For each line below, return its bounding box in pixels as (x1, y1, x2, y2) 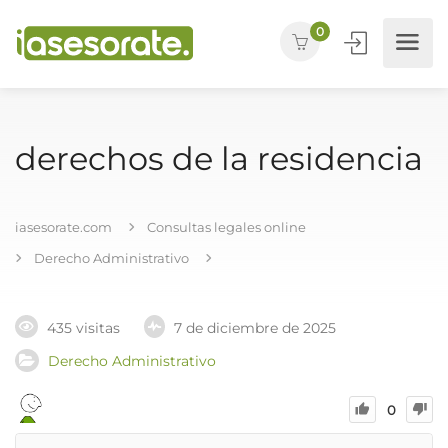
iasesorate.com (15, 219, 112, 235)
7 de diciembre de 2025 (174, 319, 336, 338)
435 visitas (47, 319, 120, 338)
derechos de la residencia (15, 139, 423, 178)
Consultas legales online (147, 219, 306, 235)
